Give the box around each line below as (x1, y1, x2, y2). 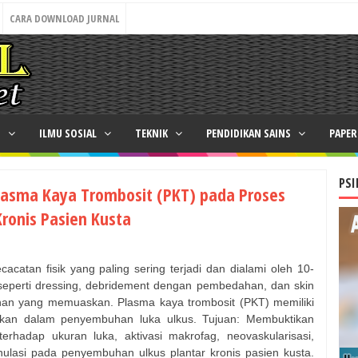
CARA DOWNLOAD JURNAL (10, 11, 119, 26)
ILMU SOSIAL (39, 125, 99, 141)
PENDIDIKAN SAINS (206, 125, 293, 141)
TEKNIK (135, 125, 170, 141)
